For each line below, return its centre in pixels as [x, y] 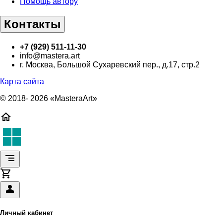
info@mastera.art [50, 55]
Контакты [32, 24]
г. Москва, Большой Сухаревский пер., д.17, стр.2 [110, 64]
